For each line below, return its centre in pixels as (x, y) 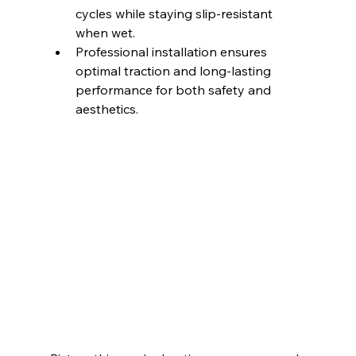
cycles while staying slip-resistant (175, 13)
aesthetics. (106, 108)
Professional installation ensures (172, 51)
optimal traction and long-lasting (174, 70)
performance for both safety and (174, 89)
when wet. (105, 32)
